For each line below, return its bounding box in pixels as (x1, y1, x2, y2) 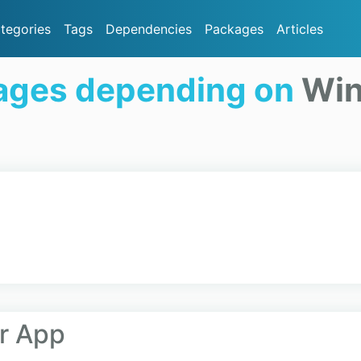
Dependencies (106, 20, 192, 37)
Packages (205, 20, 263, 37)
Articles (276, 20, 323, 37)
